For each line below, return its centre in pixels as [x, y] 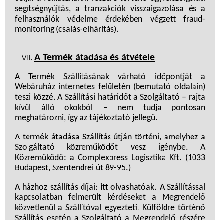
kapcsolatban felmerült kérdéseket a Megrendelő [110, 198]
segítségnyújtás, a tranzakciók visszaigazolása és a [110, 9]
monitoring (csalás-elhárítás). [67, 30]
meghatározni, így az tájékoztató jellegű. [86, 118]
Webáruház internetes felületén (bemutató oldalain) [110, 87]
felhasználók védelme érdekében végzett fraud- [110, 20]
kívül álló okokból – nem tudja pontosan [110, 108]
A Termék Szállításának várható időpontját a [110, 77]
